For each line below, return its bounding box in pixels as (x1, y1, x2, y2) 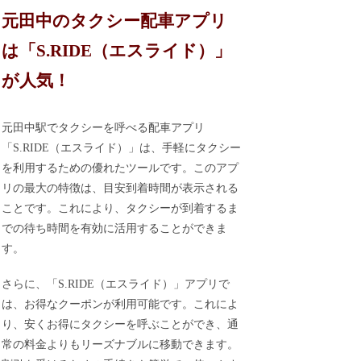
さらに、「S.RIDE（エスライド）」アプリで (2, 278, 230, 291)
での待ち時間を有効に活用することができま (2, 222, 228, 234)
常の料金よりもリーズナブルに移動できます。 (2, 338, 239, 351)
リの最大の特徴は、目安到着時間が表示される (2, 181, 239, 194)
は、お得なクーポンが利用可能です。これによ (2, 298, 239, 311)
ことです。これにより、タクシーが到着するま (2, 201, 239, 214)
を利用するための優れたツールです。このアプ (2, 161, 239, 174)
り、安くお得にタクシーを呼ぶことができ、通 (2, 318, 239, 331)
